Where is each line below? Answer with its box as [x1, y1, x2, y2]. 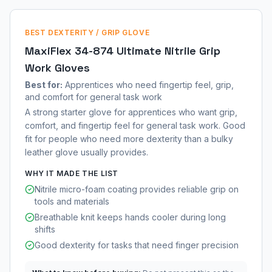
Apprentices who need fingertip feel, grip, [65, 80, 234, 90]
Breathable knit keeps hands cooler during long [35, 212, 226, 222]
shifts [35, 224, 55, 234]
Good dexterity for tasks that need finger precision [35, 240, 239, 250]
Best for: [25, 80, 63, 90]
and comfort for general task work [25, 92, 162, 102]
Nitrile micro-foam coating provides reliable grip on [35, 184, 239, 194]
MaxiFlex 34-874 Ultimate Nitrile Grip [25, 44, 220, 58]
